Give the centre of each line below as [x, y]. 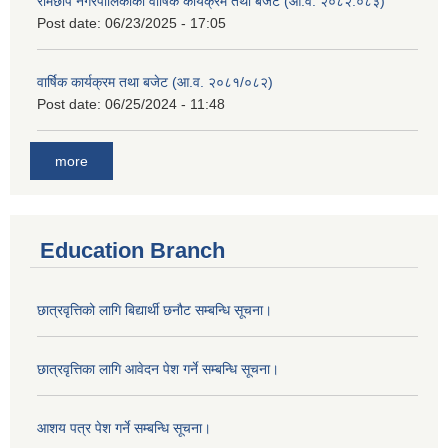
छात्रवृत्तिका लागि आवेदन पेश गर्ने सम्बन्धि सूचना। [158, 368]
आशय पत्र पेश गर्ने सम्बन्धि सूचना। [124, 427]
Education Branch [132, 250]
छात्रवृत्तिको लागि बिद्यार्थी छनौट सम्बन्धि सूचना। [154, 309]
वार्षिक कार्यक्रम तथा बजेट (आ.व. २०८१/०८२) [155, 82]
